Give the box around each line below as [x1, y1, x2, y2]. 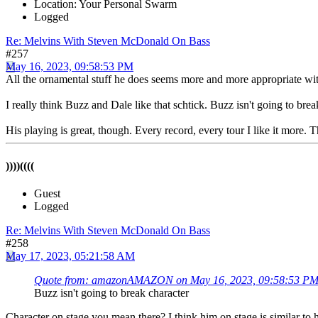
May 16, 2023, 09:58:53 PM [6, 60, 133, 73]
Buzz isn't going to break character [34, 286, 189, 299]
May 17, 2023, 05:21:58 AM [6, 249, 135, 262]
